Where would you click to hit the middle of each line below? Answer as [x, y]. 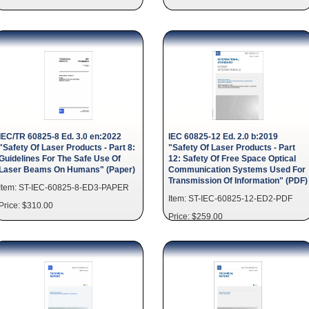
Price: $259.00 [196, 216]
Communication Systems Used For [237, 169]
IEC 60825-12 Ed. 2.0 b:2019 [223, 136]
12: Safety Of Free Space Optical [232, 158]
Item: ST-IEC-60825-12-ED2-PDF [230, 198]
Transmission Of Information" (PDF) [238, 180]
